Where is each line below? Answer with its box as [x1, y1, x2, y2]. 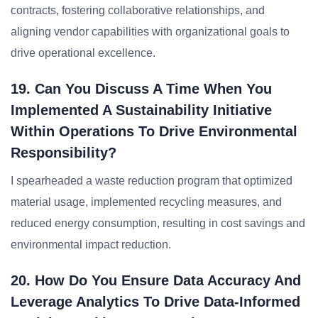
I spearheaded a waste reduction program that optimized [11, 175, 292, 187]
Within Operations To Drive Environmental [11, 124, 297, 139]
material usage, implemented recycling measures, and [11, 196, 282, 208]
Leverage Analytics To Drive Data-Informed [11, 294, 300, 309]
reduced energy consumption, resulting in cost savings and [11, 217, 305, 229]
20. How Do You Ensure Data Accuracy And [11, 273, 301, 288]
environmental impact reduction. [11, 238, 171, 251]
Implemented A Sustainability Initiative [11, 102, 272, 118]
